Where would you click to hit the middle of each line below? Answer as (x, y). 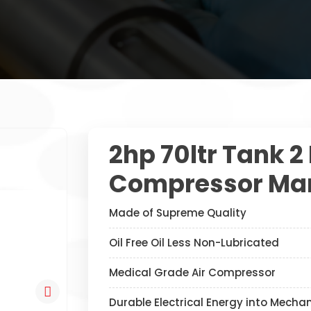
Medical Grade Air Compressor (192, 272)
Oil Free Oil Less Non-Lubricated (194, 243)
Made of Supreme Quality (178, 213)
